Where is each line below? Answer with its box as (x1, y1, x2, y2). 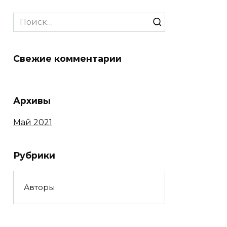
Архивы (13, 95, 51, 106)
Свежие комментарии (13, 53, 122, 64)
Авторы (23, 182, 55, 192)
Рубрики (13, 149, 55, 161)
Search (13, 13, 41, 23)
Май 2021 (13, 117, 52, 127)
